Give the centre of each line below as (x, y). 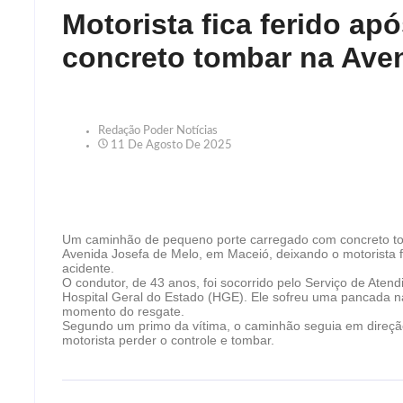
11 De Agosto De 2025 (171, 145)
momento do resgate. (123, 311)
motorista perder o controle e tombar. (168, 340)
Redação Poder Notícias (158, 131)
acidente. (88, 268)
